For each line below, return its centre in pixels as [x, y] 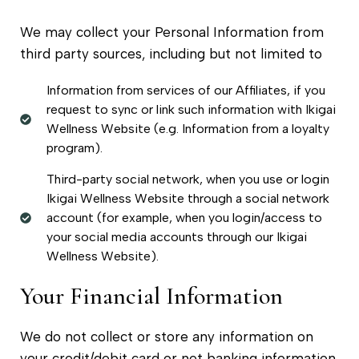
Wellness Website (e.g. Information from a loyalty [188, 128]
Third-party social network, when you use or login [188, 179]
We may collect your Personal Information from [172, 32]
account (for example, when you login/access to [184, 217]
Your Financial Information [151, 296]
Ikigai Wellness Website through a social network [188, 198]
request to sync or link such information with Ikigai [191, 109]
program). [74, 147]
